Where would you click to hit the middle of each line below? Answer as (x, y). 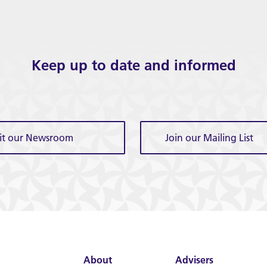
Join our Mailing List (209, 138)
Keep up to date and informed (133, 65)
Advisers (194, 260)
